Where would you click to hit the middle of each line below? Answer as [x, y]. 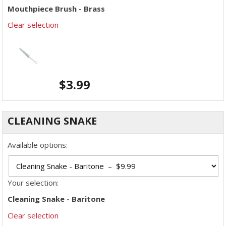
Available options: [38, 145]
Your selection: [33, 182]
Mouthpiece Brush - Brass [56, 8]
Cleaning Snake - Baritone [56, 199]
